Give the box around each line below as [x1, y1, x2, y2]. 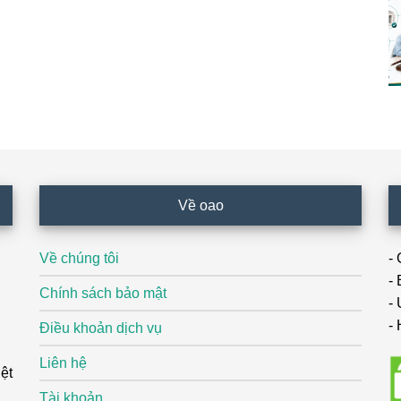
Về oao [177, 198, 224, 213]
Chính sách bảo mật [39, 286, 166, 301]
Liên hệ [39, 355, 87, 371]
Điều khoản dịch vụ [39, 320, 162, 336]
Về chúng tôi [39, 251, 119, 266]
